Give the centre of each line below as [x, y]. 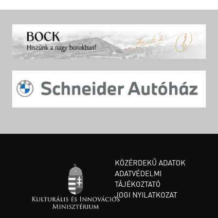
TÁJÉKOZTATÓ [138, 184]
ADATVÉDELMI [138, 173]
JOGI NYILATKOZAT [146, 194]
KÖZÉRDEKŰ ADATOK [150, 162]
